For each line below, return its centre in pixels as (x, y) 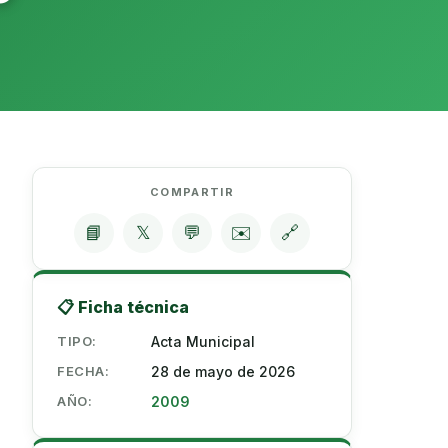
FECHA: (83, 371)
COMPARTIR (192, 192)
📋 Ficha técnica (123, 307)
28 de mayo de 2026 (223, 371)
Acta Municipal (203, 341)
